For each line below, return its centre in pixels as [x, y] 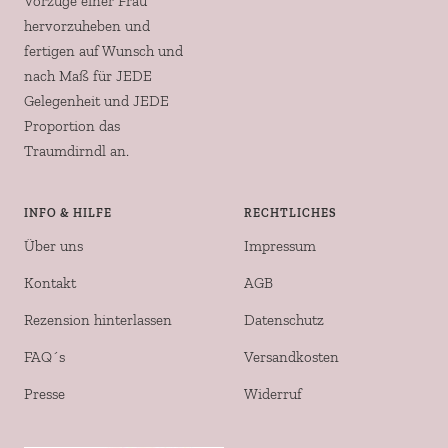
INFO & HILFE [68, 213]
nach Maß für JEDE [88, 76]
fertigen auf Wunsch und [103, 51]
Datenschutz [284, 320]
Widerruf [273, 394]
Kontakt [50, 283]
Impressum [280, 246]
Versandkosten [291, 357]
